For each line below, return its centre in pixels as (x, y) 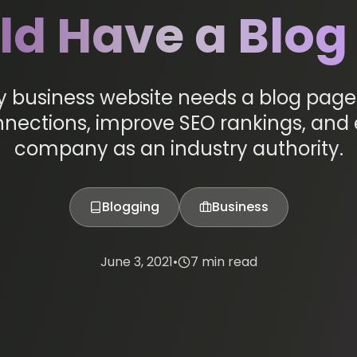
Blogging (130, 206)
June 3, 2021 (136, 261)
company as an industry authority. (178, 148)
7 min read (224, 261)
